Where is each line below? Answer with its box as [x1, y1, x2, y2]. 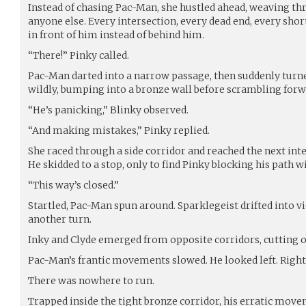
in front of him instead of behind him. [28, 28, 204, 41]
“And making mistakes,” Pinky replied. [28, 124, 210, 137]
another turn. [28, 212, 92, 225]
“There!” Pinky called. [28, 48, 129, 61]
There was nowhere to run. [28, 274, 154, 287]
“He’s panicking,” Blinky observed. [28, 103, 189, 116]
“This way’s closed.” [28, 178, 119, 191]
